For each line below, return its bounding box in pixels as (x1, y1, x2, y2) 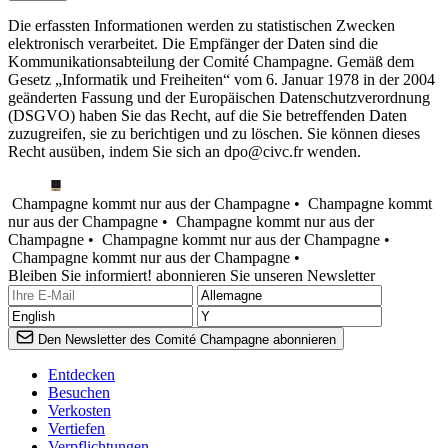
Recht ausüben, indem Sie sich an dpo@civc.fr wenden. (8, 142, 361, 160)
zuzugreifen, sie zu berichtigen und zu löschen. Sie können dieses (8, 124, 420, 142)
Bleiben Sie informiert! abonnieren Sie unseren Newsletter (8, 266, 375, 284)
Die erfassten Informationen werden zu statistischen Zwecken (8, 16, 395, 34)
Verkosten (48, 401, 111, 419)
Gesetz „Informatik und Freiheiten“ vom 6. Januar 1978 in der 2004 (8, 70, 435, 88)
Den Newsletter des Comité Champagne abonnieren (38, 331, 336, 347)
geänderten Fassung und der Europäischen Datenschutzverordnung (8, 88, 430, 106)
